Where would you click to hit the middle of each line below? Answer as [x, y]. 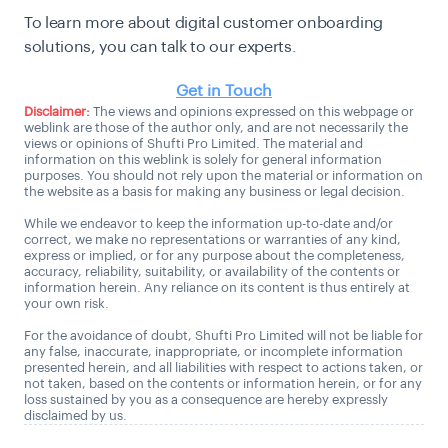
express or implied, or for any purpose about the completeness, [214, 255]
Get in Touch [224, 90]
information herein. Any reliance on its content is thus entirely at [217, 287]
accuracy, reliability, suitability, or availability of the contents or [212, 271]
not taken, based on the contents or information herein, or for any [223, 383]
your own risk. [66, 303]
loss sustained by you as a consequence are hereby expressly [206, 399]
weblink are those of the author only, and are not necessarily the [216, 127]
